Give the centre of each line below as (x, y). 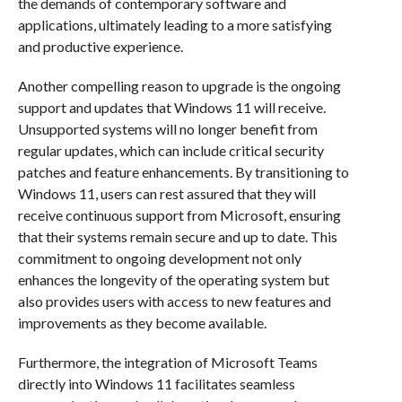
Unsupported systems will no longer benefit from (167, 129)
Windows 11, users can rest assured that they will (166, 194)
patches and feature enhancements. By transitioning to (183, 172)
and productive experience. (100, 47)
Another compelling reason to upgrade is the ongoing (179, 86)
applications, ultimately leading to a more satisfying (175, 25)
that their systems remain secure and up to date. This (177, 237)
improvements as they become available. (142, 323)
